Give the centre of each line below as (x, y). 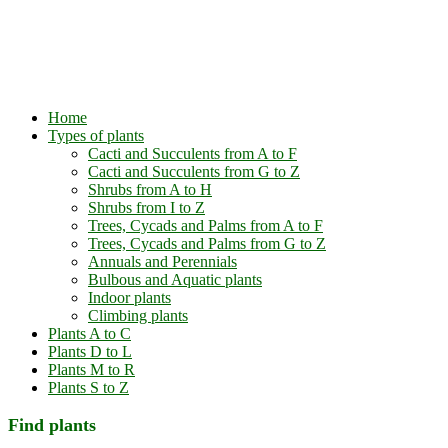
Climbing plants (138, 315)
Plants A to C (89, 333)
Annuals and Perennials (162, 261)
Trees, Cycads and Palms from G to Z (207, 243)
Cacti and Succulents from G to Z (194, 171)
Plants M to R (91, 369)
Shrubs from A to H (150, 189)
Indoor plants (129, 297)
